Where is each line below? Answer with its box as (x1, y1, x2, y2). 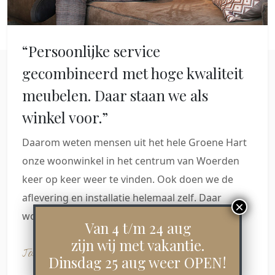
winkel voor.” (22, 107, 108, 127)
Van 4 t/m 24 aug (84, 219, 191, 238)
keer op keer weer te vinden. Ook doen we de (22, 172, 233, 186)
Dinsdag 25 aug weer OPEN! (48, 253, 227, 272)
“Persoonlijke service (22, 41, 160, 61)
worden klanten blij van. (22, 209, 133, 223)
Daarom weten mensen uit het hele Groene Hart (22, 135, 247, 149)
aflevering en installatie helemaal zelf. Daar (22, 190, 222, 204)
